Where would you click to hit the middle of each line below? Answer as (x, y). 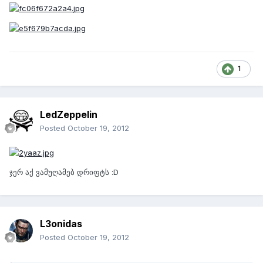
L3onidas (61, 224)
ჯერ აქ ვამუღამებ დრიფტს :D (64, 172)
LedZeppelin (69, 115)
